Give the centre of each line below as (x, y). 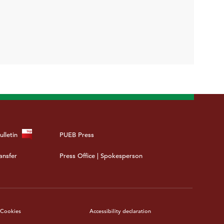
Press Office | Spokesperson (101, 156)
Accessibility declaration (120, 211)
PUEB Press (77, 135)
